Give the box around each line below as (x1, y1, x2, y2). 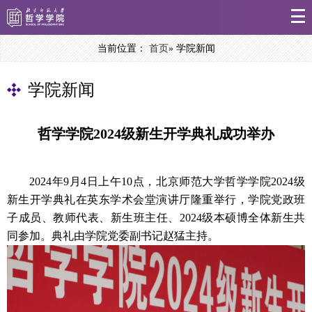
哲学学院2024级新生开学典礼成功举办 (37, 126, 274, 141)
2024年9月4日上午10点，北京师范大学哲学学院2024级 (29, 175, 305, 187)
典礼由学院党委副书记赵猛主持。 (52, 230, 219, 242)
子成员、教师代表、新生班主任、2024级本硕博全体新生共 (7, 212, 305, 224)
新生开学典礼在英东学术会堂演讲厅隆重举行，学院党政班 (7, 194, 305, 205)
